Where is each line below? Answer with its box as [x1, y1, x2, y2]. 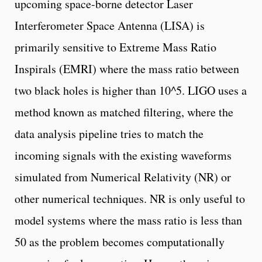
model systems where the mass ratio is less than [15, 212, 242, 228]
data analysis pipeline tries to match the [15, 125, 204, 142]
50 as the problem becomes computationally [15, 233, 225, 250]
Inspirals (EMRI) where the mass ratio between [15, 60, 239, 77]
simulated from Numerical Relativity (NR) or [15, 168, 231, 185]
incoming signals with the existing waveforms [15, 147, 232, 163]
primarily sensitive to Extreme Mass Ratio [15, 39, 216, 55]
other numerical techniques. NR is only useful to [15, 190, 245, 206]
